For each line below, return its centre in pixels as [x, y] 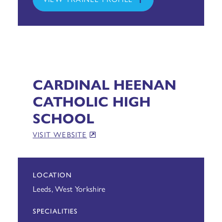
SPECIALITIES [55, 211]
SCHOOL [63, 117]
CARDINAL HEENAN [104, 84]
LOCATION [52, 174]
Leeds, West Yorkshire [69, 189]
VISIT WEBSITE [60, 134]
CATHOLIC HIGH [91, 101]
